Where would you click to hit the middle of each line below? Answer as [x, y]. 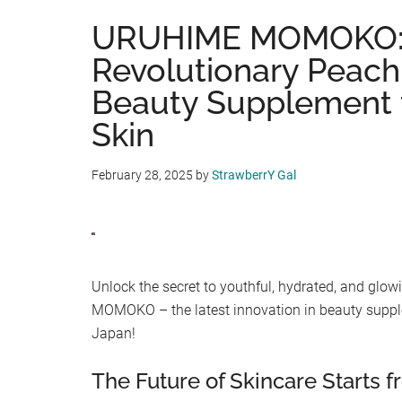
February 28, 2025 [142, 175]
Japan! [114, 334]
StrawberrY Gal [254, 175]
